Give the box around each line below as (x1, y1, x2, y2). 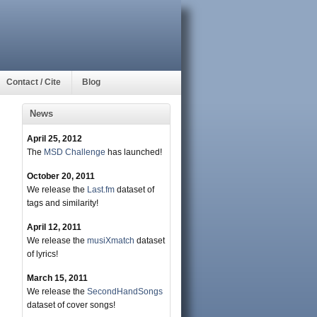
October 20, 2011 (27, 171, 95, 181)
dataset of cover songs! (27, 300, 115, 310)
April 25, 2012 (27, 134, 82, 144)
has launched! (105, 147, 162, 157)
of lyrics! (27, 249, 58, 259)
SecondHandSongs (87, 287, 163, 296)
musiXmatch (87, 236, 134, 246)
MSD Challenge (44, 147, 105, 157)
